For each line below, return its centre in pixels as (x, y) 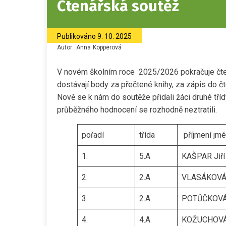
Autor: (66, 47)
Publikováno (77, 36)
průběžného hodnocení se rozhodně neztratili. (137, 110)
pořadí (93, 135)
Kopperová (107, 47)
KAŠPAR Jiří (203, 156)
